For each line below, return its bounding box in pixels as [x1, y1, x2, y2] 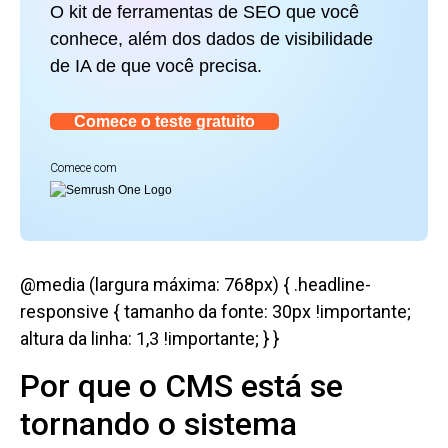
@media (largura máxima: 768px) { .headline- [20, 274, 371, 296]
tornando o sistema [20, 404, 297, 443]
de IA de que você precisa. [50, 55, 262, 76]
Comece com [50, 160, 117, 175]
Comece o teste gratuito [74, 112, 255, 130]
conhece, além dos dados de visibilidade [50, 28, 373, 49]
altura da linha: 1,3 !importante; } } [20, 328, 279, 350]
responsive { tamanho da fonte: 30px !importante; [20, 301, 411, 323]
